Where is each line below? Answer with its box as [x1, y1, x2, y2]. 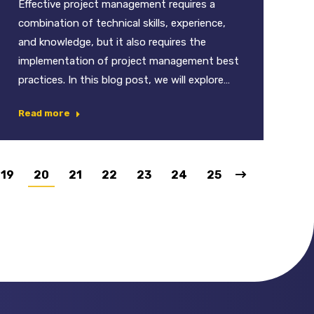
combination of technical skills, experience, [18, 17, 226, 30]
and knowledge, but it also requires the [18, 36, 206, 49]
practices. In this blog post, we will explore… [18, 74, 230, 87]
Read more [18, 108, 70, 119]
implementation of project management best [18, 55, 239, 68]
